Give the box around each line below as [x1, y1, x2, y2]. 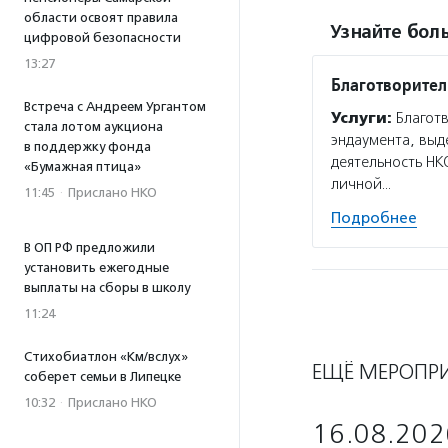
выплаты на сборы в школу [24, 280, 190, 295]
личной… [331, 175, 391, 193]
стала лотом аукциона [24, 119, 163, 134]
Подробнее [331, 209, 417, 227]
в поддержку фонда [24, 139, 151, 154]
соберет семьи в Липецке [24, 369, 181, 384]
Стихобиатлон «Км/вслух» [24, 349, 188, 364]
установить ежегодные [24, 260, 169, 275]
